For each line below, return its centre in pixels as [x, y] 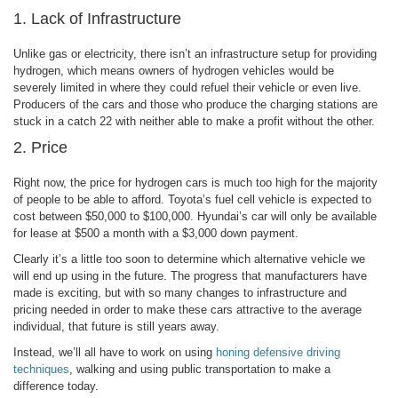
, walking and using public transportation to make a [200, 369]
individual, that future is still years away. [116, 326]
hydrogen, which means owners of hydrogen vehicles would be [174, 70]
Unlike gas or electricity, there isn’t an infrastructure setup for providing [195, 53]
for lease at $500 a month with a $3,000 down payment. [156, 233]
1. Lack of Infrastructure [97, 18]
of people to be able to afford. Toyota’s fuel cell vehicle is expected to [192, 199]
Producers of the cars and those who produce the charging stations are [195, 104]
